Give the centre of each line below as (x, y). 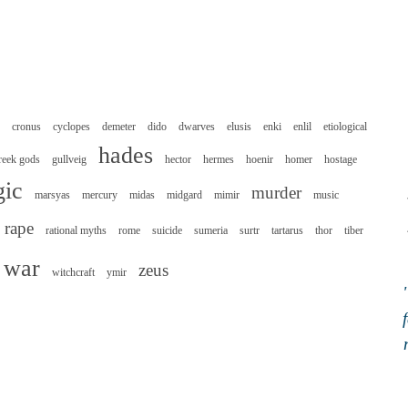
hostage (341, 160)
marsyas (52, 195)
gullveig (69, 160)
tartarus (287, 231)
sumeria (211, 231)
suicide (167, 231)
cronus (26, 127)
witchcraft (73, 273)
